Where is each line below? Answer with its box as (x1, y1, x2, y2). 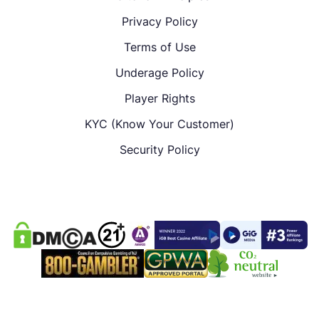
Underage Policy (115, 65, 204, 80)
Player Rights (124, 90, 195, 105)
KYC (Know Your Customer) (85, 116, 234, 131)
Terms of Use (123, 39, 196, 54)
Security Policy (119, 142, 200, 157)
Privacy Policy (121, 14, 198, 28)
